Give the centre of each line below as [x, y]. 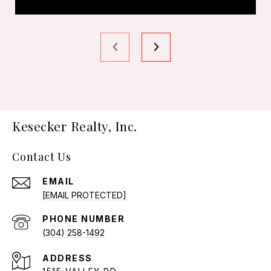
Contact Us [42, 156]
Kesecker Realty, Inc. [75, 126]
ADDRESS [67, 258]
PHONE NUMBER [83, 218]
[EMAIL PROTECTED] [84, 195]
